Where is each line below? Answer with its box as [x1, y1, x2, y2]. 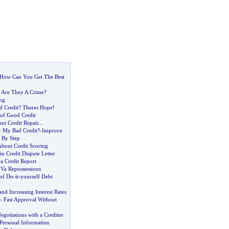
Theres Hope [22, 104, 53, 110]
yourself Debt [20, 173, 53, 179]
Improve [41, 127, 62, 133]
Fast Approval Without [3, 196, 57, 202]
